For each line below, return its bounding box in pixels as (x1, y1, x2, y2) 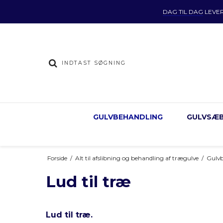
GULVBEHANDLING (93, 112, 163, 121)
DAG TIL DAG (162, 8, 203, 15)
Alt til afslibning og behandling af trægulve (75, 154, 199, 162)
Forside (47, 154, 67, 162)
